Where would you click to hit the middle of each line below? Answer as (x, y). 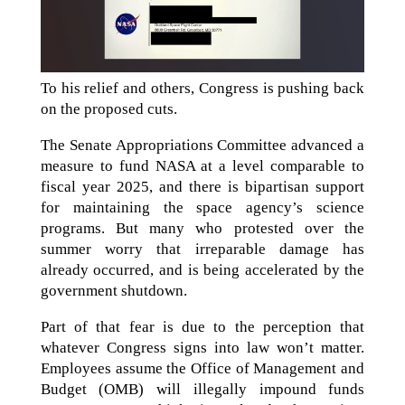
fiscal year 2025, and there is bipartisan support (202, 186)
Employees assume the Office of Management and (202, 368)
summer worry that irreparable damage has (202, 249)
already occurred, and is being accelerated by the (202, 269)
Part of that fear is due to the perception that (202, 326)
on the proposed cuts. (108, 108)
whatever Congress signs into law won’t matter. (202, 347)
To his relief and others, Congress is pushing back (202, 88)
